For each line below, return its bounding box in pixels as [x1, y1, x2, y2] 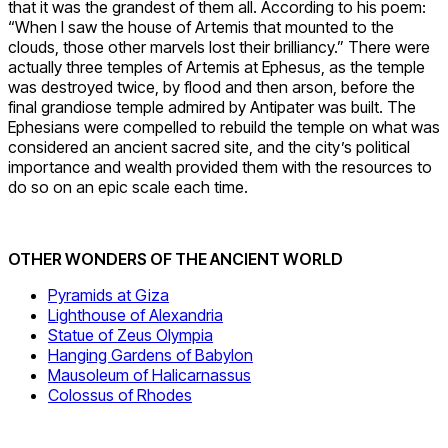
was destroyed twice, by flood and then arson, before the [8, 77, 415, 98]
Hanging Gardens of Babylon [48, 345, 253, 366]
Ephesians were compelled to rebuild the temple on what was [8, 117, 440, 138]
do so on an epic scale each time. [8, 177, 248, 198]
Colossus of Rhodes [48, 385, 192, 406]
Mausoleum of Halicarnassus [48, 365, 251, 386]
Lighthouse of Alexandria [48, 305, 223, 326]
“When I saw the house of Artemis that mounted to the [8, 17, 394, 38]
